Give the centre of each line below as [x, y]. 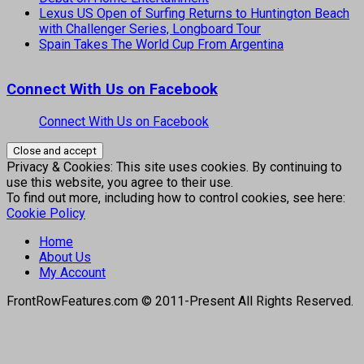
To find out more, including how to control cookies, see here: [176, 197]
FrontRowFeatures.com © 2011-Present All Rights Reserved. [180, 301]
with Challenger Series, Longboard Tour [150, 29]
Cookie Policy [46, 213]
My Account [72, 272]
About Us [65, 257]
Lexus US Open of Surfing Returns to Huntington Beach [194, 14]
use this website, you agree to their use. [120, 182]
